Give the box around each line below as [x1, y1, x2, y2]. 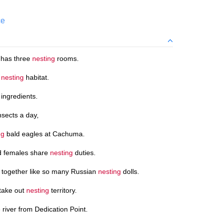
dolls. [121, 167, 139, 175]
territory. [49, 186, 77, 194]
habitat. [24, 73, 49, 81]
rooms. [55, 54, 79, 62]
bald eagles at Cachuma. [4, 129, 85, 138]
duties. [73, 148, 96, 157]
